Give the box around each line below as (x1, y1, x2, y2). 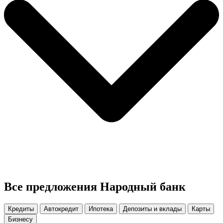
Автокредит (44, 205, 79, 213)
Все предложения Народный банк (4, 180, 186, 194)
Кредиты (8, 205, 34, 213)
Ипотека (89, 205, 113, 213)
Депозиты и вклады (123, 205, 182, 213)
